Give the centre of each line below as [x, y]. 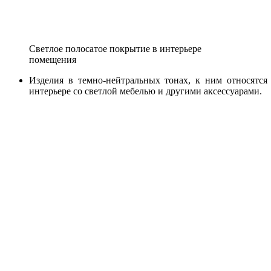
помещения [53, 59]
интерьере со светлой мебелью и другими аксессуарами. [145, 91]
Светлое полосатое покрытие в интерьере [115, 48]
